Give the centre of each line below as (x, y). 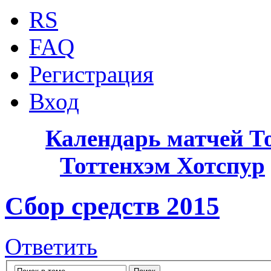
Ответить (51, 247)
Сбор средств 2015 (112, 206)
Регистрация (91, 74)
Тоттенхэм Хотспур (162, 166)
